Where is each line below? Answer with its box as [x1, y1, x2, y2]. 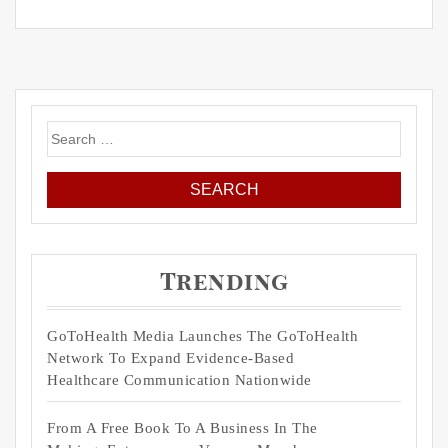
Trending [159, 271, 289, 296]
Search [46, 123, 94, 140]
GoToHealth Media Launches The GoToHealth [47, 328, 358, 345]
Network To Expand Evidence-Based [47, 350, 294, 367]
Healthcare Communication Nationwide [47, 372, 312, 389]
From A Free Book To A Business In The [47, 420, 318, 437]
